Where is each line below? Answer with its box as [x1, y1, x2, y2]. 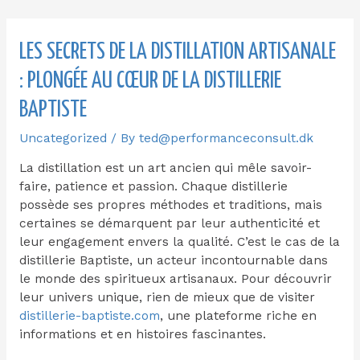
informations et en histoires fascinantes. [18, 327, 266, 342]
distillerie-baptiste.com [18, 309, 160, 323]
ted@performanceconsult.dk [138, 130, 313, 145]
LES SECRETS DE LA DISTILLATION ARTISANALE [18, 40, 336, 63]
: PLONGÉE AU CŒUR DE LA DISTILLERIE [18, 69, 281, 92]
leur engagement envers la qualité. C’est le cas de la [18, 235, 340, 249]
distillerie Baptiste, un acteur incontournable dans [18, 253, 328, 268]
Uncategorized [18, 130, 107, 145]
